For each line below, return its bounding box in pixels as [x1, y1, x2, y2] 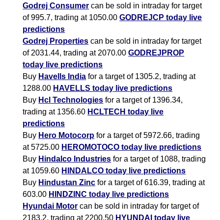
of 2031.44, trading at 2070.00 [23, 49, 129, 57]
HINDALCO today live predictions [61, 166, 186, 175]
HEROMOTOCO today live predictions [61, 143, 202, 152]
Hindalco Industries [38, 155, 111, 164]
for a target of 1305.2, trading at [86, 72, 196, 81]
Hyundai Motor [23, 202, 78, 211]
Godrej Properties [23, 37, 89, 46]
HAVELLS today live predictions [53, 84, 173, 93]
